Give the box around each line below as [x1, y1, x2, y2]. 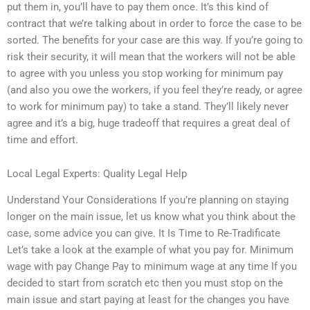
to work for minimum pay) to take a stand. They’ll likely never [7, 100, 289, 113]
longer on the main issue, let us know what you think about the [7, 210, 295, 224]
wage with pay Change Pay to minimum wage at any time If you [7, 260, 297, 273]
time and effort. [7, 133, 78, 146]
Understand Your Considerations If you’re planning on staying [7, 194, 289, 207]
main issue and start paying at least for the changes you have [7, 293, 289, 307]
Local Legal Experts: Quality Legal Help [7, 167, 187, 181]
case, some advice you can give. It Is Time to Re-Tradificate [7, 227, 280, 240]
